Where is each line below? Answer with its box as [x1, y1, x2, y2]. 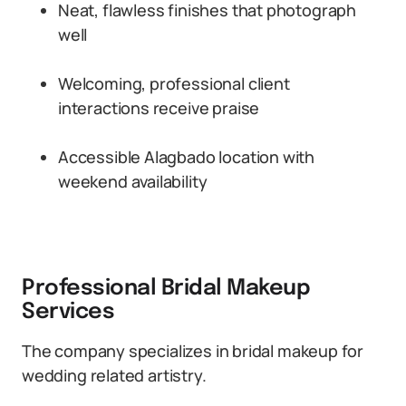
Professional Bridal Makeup [22, 277, 311, 300]
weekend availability [58, 170, 208, 192]
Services [22, 301, 115, 324]
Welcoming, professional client [58, 72, 290, 94]
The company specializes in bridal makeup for [22, 340, 364, 362]
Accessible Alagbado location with [58, 146, 315, 168]
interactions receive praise [58, 97, 260, 119]
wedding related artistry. [22, 364, 207, 386]
